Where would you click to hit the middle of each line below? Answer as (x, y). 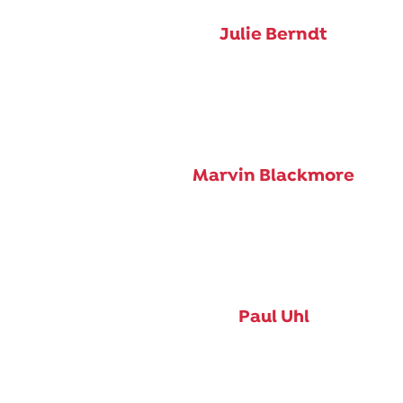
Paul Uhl (273, 317)
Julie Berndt (273, 35)
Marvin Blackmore (273, 176)
